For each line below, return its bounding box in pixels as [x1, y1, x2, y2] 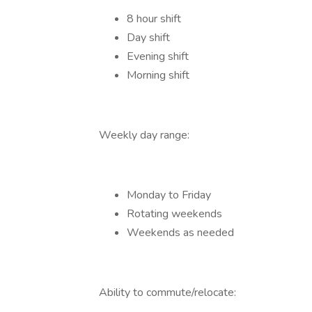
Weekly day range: [99, 127, 189, 143]
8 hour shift [127, 11, 181, 26]
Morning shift [127, 68, 189, 83]
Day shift [127, 30, 170, 45]
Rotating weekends [127, 206, 222, 221]
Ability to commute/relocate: [99, 285, 236, 300]
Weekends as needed [127, 225, 234, 240]
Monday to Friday [127, 187, 211, 203]
